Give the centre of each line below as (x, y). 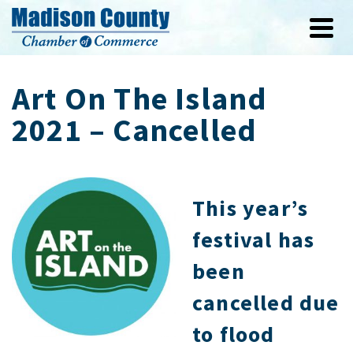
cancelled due (266, 303)
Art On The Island (140, 98)
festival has (254, 240)
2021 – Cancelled (135, 130)
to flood (234, 334)
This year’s (251, 208)
